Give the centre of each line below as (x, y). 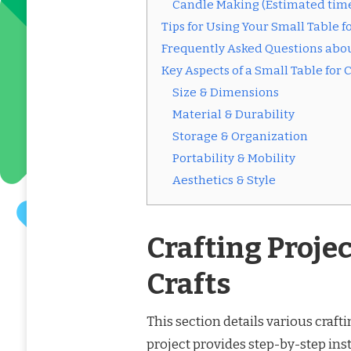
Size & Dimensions (225, 93)
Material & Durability (233, 115)
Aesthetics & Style (224, 181)
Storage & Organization (240, 137)
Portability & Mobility (233, 159)
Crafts (188, 285)
